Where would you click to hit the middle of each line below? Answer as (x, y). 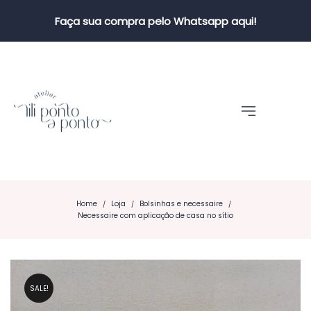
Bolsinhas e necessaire (181, 204)
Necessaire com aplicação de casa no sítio (155, 216)
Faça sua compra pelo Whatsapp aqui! (155, 21)
